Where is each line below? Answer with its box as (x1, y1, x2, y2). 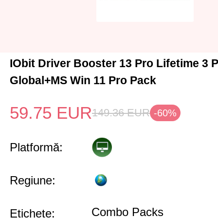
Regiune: (10, 174, 55, 187)
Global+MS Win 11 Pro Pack (10, 74, 156, 87)
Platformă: (10, 141, 63, 154)
